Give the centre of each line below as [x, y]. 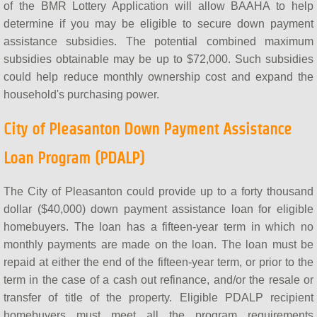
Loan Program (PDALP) [74, 158]
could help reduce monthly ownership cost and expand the [158, 77]
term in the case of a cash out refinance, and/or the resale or [158, 280]
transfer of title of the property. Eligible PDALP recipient [158, 298]
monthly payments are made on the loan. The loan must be [158, 245]
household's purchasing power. [81, 95]
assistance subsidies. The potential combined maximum [158, 42]
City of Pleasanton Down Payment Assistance [148, 129]
